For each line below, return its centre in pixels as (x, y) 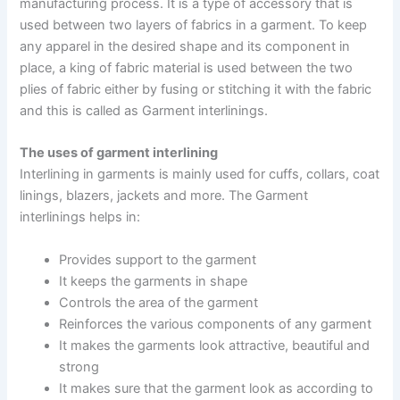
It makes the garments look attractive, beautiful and (215, 345)
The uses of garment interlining (119, 153)
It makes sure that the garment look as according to (217, 388)
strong (79, 367)
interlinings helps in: (80, 217)
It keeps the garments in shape (154, 281)
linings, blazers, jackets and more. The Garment (164, 196)
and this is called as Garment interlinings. (144, 110)
